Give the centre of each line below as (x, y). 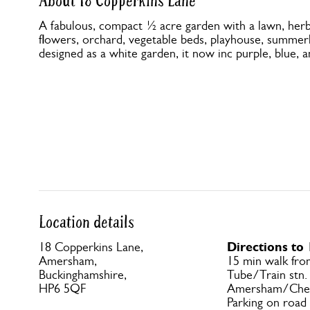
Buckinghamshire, (83, 275)
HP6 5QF (62, 289)
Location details (86, 222)
